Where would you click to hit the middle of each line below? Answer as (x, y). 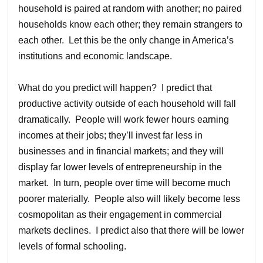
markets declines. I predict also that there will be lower (131, 230)
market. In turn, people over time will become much (125, 183)
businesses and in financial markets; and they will (121, 151)
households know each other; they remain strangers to (131, 24)
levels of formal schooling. (73, 246)
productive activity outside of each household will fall (127, 103)
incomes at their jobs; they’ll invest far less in (111, 135)
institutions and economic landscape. (95, 56)
